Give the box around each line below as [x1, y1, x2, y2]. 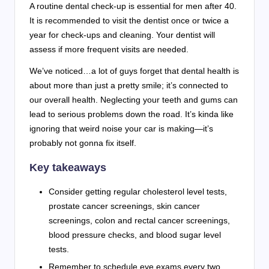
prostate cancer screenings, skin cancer [49, 201, 200, 211]
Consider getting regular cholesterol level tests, [49, 186, 227, 196]
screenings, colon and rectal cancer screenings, [49, 215, 230, 225]
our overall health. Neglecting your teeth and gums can [29, 94, 238, 104]
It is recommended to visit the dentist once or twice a [29, 15, 229, 25]
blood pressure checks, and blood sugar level [49, 229, 221, 240]
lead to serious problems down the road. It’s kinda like [29, 109, 234, 119]
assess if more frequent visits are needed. [29, 44, 189, 54]
